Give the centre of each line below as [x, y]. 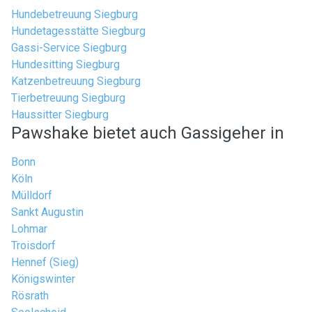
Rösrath [30, 296]
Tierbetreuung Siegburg [68, 98]
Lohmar [29, 229]
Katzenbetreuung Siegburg [76, 81]
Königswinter [43, 279]
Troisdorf [33, 245]
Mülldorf [32, 195]
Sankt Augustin [47, 212]
